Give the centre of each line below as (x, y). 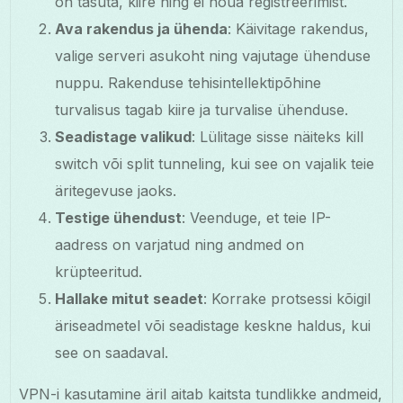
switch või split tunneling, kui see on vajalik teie (215, 164)
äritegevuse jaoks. (116, 191)
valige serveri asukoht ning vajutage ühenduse (213, 56)
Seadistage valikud (124, 137)
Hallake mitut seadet (130, 299)
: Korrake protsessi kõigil (287, 299)
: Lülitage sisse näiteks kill (278, 137)
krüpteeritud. (99, 272)
